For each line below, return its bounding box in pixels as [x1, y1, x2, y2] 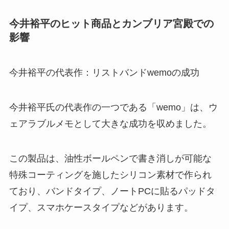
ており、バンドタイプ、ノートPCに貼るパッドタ [9, 186, 215, 196]
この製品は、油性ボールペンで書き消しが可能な [9, 153, 212, 164]
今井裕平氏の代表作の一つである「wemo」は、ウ [9, 102, 218, 112]
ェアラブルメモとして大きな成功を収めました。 [9, 118, 212, 129]
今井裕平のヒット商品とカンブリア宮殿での [9, 17, 214, 29]
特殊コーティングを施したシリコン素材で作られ [9, 169, 212, 180]
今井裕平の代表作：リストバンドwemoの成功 [9, 67, 199, 78]
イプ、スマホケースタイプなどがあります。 [9, 202, 193, 213]
